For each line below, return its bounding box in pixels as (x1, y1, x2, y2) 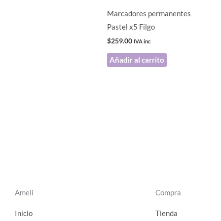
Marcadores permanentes (107, 8, 191, 18)
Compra (155, 188, 181, 197)
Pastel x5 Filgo (107, 22, 155, 31)
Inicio (15, 209, 33, 218)
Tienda (155, 209, 178, 218)
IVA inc (134, 38, 150, 45)
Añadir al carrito (110, 55, 164, 64)
